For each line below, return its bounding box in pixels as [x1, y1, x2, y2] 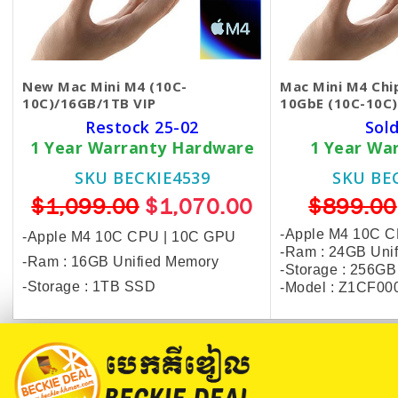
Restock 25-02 [85, 116, 199, 139]
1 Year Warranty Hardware [30, 137, 254, 159]
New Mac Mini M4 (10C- [22, 77, 187, 96]
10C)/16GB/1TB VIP [22, 94, 156, 113]
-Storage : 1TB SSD [22, 279, 155, 295]
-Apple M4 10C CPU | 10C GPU [22, 229, 236, 245]
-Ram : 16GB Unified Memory [22, 254, 219, 270]
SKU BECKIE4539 [75, 167, 210, 189]
